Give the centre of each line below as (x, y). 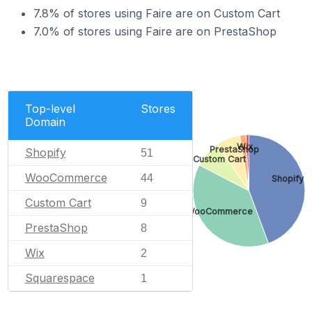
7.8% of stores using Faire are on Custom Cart (157, 13)
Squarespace (60, 278)
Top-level (50, 108)
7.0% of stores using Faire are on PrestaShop (155, 31)
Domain (45, 122)
